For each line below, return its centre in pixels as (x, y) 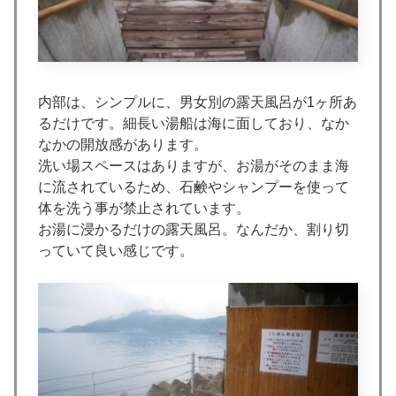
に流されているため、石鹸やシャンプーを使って (194, 187)
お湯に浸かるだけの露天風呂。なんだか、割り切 (194, 229)
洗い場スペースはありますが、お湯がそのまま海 (194, 165)
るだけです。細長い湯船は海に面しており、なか (194, 123)
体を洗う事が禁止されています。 (144, 208)
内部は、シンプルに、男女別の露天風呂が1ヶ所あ (198, 102)
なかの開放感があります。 (123, 144)
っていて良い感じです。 (116, 250)
